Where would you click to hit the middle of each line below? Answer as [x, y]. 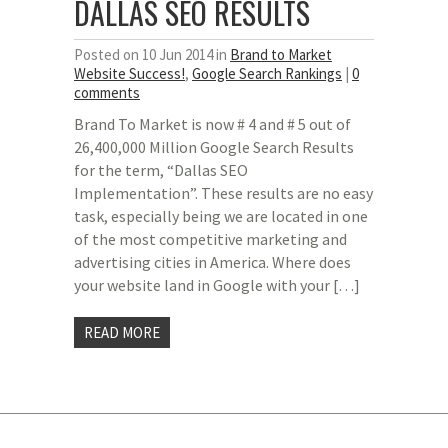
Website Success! [129, 73]
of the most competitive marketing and [210, 239]
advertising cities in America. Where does [212, 262]
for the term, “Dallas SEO [161, 170]
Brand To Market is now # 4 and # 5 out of [212, 124]
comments [107, 92]
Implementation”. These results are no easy [223, 193]
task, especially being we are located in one [221, 216]
